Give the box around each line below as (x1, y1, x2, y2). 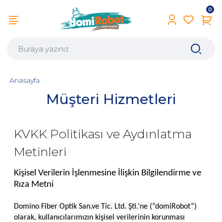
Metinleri (14, 144, 66, 159)
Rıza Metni (14, 179, 54, 189)
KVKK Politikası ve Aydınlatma (14, 126, 192, 141)
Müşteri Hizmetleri (46, 90, 176, 108)
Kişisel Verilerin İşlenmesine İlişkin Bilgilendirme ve (14, 168, 201, 178)
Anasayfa (9, 76, 40, 85)
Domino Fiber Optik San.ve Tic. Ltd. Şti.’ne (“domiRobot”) (14, 202, 197, 211)
